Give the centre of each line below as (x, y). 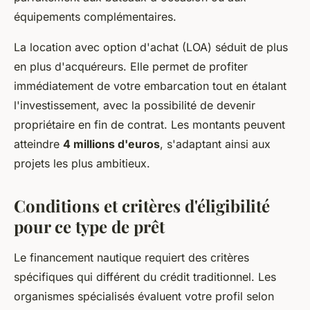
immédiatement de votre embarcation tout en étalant (150, 86)
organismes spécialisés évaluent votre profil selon (144, 297)
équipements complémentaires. (95, 17)
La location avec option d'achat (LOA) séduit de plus (151, 47)
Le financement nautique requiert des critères (131, 258)
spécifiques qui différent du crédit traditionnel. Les (145, 277)
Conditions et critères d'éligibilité (142, 206)
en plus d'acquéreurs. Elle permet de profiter (131, 67)
